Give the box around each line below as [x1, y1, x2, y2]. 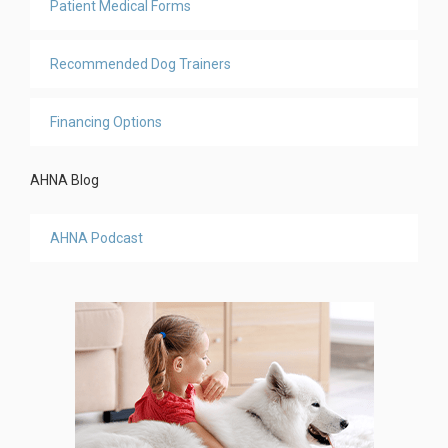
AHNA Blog [30, 172, 99, 189]
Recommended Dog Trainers [50, 56, 231, 73]
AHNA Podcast [50, 230, 143, 247]
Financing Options [50, 114, 162, 131]
